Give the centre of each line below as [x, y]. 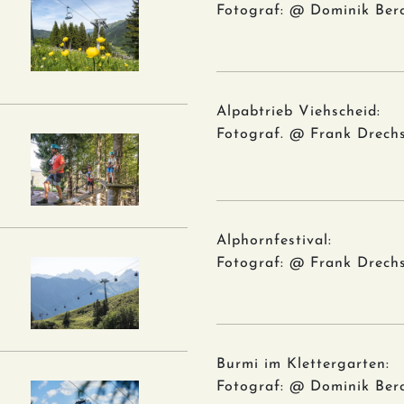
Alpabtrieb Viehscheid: [298, 111]
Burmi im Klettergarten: [303, 364]
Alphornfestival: [274, 240]
